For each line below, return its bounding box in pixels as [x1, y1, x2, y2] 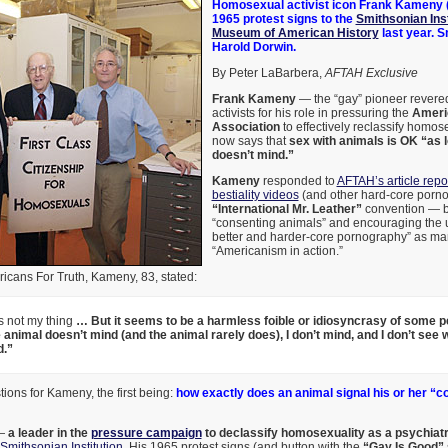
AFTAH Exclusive [324, 65, 418, 80]
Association [211, 119, 280, 134]
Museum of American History [211, 25, 379, 40]
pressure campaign [90, 425, 202, 440]
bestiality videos [211, 187, 299, 202]
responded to [259, 173, 337, 188]
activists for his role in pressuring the [211, 105, 412, 120]
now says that [211, 133, 289, 148]
